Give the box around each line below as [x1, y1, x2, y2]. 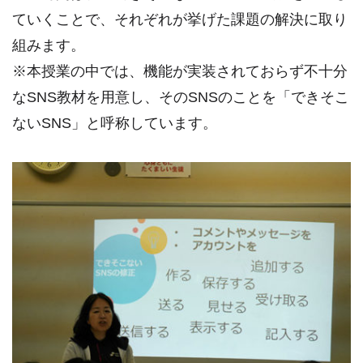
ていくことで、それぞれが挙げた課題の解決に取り [12, 11, 348, 28]
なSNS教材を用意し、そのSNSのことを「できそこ [12, 88, 349, 105]
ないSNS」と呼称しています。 [12, 114, 217, 131]
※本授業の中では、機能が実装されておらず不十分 [12, 62, 348, 79]
